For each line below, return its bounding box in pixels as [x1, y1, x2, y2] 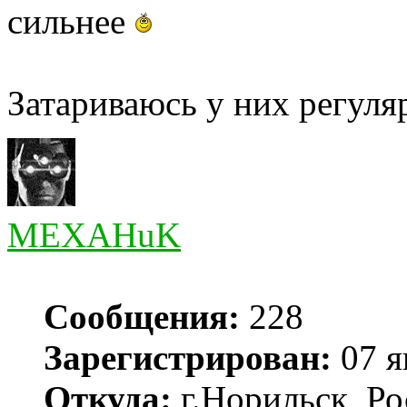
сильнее [7, 2, 134, 42]
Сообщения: [44, 297, 240, 337]
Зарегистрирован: [44, 338, 332, 378]
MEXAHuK [7, 215, 181, 255]
